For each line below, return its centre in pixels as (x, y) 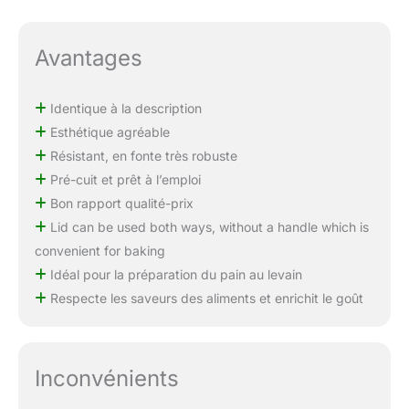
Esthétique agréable (108, 131)
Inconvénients (106, 379)
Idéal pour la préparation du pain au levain (174, 274)
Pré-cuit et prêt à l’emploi (123, 179)
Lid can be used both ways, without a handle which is (207, 226)
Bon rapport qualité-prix (120, 203)
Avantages (88, 58)
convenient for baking (100, 250)
